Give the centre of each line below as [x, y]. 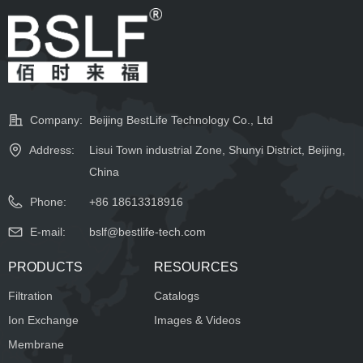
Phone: [48, 202]
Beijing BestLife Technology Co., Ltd [181, 120]
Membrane [36, 344]
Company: [56, 120]
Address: [52, 150]
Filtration [30, 296]
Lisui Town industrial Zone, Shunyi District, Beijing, [217, 150]
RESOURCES [196, 267]
